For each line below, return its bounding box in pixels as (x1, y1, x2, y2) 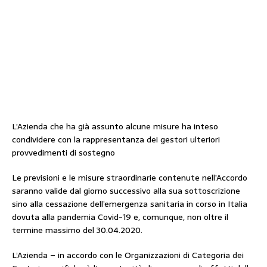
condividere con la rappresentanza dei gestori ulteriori (12, 133, 220, 146)
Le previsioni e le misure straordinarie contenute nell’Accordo (12, 171, 247, 184)
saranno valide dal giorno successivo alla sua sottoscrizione (12, 184, 240, 197)
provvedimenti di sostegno (12, 146, 115, 159)
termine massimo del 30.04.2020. (12, 223, 142, 237)
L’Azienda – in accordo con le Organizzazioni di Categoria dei (12, 249, 244, 262)
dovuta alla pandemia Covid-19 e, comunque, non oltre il (12, 210, 228, 223)
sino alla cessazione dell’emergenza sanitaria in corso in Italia (12, 197, 247, 210)
